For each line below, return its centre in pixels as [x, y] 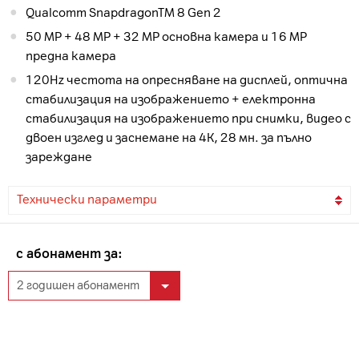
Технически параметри [87, 200]
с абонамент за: [69, 254]
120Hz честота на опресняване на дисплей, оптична [133, 81]
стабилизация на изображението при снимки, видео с [188, 119]
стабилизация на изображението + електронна [171, 100]
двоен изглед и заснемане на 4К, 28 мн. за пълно [169, 138]
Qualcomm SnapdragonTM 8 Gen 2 [123, 13]
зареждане [59, 157]
